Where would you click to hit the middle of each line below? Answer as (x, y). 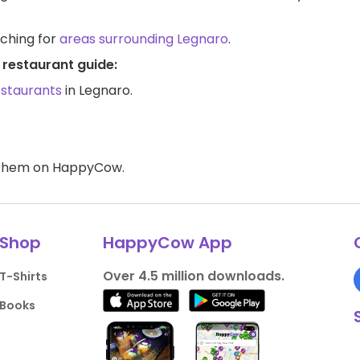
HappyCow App (167, 243)
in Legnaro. (97, 90)
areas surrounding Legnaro (144, 39)
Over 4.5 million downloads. (193, 276)
